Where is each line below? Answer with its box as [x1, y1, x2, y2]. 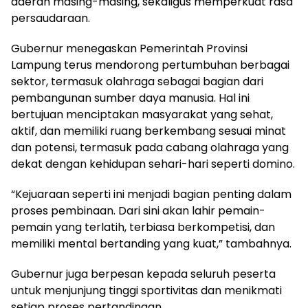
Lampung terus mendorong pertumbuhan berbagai [11, 57, 289, 74]
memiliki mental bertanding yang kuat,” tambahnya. [11, 236, 291, 252]
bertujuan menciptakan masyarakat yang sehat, [11, 107, 273, 123]
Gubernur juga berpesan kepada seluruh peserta [11, 266, 276, 283]
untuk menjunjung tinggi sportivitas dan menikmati [11, 283, 282, 299]
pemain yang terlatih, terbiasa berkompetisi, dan [11, 219, 275, 236]
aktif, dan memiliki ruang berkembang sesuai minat [11, 123, 286, 140]
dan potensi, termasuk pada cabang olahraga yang [11, 140, 289, 156]
